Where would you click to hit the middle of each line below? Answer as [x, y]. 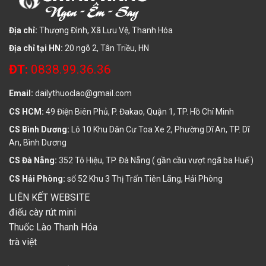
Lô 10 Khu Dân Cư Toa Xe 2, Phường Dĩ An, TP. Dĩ [160, 129]
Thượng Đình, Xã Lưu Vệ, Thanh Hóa [106, 30]
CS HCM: [27, 111]
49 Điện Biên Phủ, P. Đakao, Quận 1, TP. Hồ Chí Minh [140, 111]
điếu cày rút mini [42, 213]
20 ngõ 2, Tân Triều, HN [107, 48]
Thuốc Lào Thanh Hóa [53, 227]
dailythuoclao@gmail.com [83, 94]
